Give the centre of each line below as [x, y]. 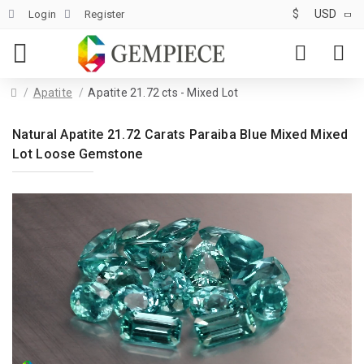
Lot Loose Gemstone [78, 154]
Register [105, 14]
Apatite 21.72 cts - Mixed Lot [163, 93]
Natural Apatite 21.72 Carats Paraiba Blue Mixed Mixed [180, 134]
